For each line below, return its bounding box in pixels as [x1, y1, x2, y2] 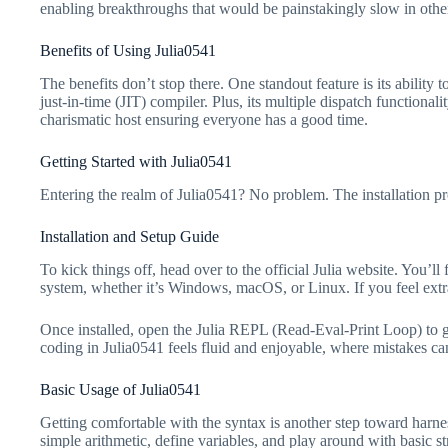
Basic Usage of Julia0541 [40, 380, 201, 398]
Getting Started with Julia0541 [40, 153, 232, 171]
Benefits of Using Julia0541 [40, 42, 216, 60]
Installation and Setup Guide [40, 228, 219, 246]
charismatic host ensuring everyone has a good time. [40, 111, 368, 129]
